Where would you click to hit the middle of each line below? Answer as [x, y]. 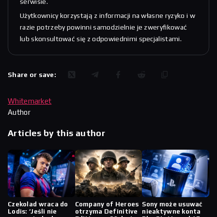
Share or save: [32, 75]
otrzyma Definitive [106, 212]
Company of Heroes [107, 204]
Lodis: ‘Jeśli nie [32, 212]
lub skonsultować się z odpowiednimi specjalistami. [101, 39]
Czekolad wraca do [38, 204]
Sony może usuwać [172, 204]
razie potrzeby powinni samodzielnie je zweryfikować [104, 27]
